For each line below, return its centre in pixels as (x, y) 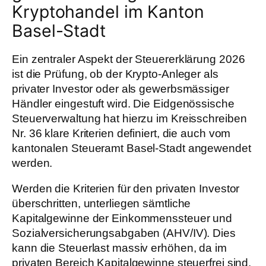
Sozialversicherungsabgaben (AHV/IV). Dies (124, 233)
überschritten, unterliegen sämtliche (102, 204)
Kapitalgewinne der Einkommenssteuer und (122, 218)
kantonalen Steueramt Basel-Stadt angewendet (132, 148)
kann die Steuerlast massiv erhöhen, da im (119, 248)
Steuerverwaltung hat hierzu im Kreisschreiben (129, 118)
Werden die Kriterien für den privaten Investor (126, 189)
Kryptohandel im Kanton (108, 12)
